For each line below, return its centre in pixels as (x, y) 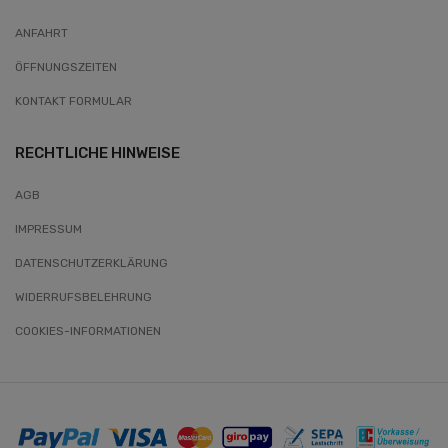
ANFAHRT (41, 33)
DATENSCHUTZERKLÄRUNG (91, 263)
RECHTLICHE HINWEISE (97, 153)
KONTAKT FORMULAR (73, 101)
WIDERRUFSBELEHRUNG (83, 297)
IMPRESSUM (48, 229)
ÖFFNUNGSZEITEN (66, 67)
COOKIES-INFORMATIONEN (88, 331)
